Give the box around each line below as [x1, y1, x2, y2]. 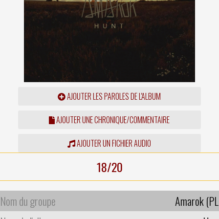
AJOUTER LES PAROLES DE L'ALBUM [66, 90, 161, 102]
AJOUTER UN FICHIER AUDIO [75, 137, 152, 149]
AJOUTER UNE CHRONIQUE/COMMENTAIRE [55, 113, 170, 126]
